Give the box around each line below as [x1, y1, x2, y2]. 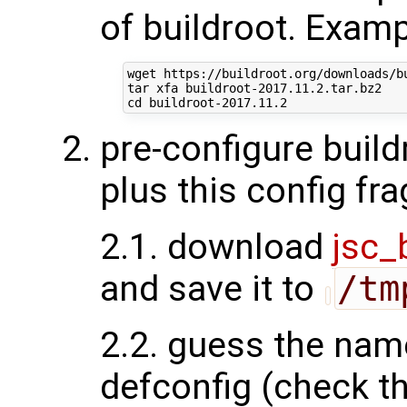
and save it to [100, 268, 323, 311]
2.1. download [100, 226, 333, 269]
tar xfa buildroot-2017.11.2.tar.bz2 [126, 80, 382, 95]
